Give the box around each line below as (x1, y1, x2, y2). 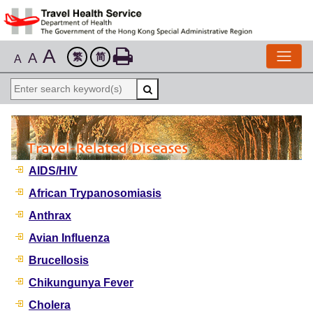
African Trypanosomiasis (29, 187, 161, 200)
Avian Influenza (29, 232, 110, 245)
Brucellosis (29, 254, 89, 267)
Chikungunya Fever (29, 277, 133, 289)
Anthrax (29, 210, 71, 222)
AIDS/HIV (29, 165, 78, 177)
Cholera (29, 299, 71, 312)
